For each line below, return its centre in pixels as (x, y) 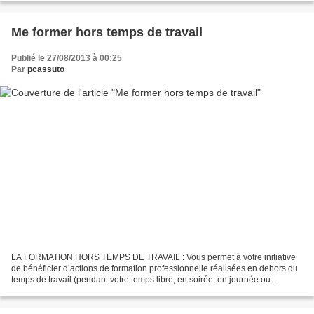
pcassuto (46, 70)
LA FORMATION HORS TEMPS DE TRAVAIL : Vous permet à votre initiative (153, 257)
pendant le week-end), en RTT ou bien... (88, 291)
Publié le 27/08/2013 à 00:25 (67, 59)
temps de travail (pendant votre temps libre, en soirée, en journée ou (141, 279)
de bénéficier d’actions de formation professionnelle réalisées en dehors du (155, 268)
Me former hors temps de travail (107, 33)
